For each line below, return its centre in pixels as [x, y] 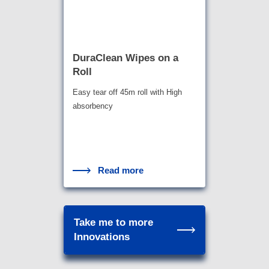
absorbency [92, 106]
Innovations [101, 237]
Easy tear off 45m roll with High [127, 92]
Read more [121, 171]
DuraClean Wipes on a [125, 58]
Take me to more [113, 223]
